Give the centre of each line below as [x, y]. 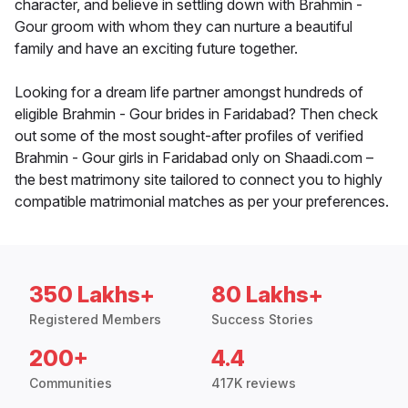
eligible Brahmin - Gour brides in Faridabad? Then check [196, 114]
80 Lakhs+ [267, 295]
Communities [71, 383]
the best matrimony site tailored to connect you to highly [199, 180]
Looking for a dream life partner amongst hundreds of [189, 92]
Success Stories [262, 320]
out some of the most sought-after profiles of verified [189, 136]
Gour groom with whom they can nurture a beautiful [184, 27]
